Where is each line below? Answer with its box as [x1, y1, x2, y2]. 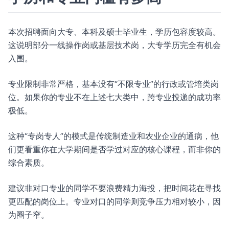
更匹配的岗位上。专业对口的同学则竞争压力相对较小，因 [8, 196, 221, 207]
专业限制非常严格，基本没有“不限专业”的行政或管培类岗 [8, 79, 219, 89]
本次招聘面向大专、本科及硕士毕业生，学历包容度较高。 [8, 27, 221, 37]
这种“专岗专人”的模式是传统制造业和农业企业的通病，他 [8, 131, 219, 141]
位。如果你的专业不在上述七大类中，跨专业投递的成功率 [8, 92, 221, 102]
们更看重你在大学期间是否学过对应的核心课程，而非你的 [8, 144, 221, 154]
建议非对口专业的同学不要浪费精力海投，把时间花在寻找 [8, 183, 221, 193]
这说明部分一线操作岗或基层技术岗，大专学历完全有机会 [8, 40, 221, 50]
